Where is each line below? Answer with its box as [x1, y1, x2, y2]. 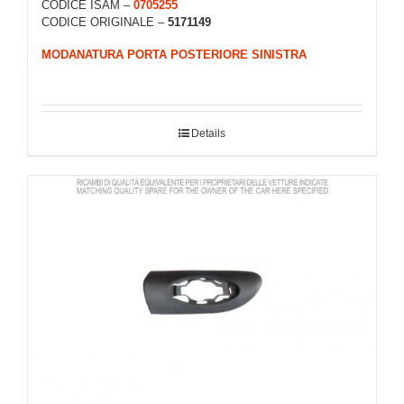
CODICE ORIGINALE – [41, 14, 168, 29]
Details [191, 127, 225, 141]
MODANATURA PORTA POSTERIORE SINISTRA [41, 47, 307, 61]
